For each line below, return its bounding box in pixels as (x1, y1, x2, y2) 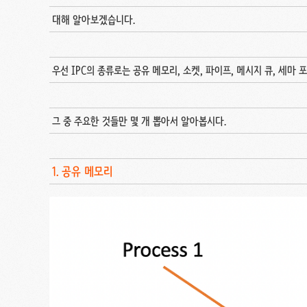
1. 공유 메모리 (52, 164, 113, 179)
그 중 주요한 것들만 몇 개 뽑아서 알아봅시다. (52, 114, 226, 128)
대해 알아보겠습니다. (52, 12, 135, 27)
